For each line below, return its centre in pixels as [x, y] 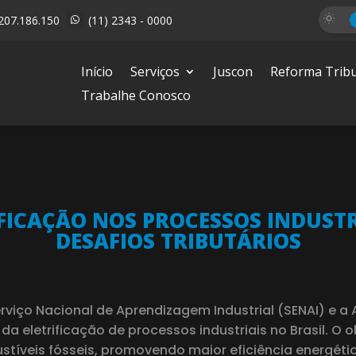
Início [97, 72]
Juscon [233, 72]
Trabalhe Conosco [136, 96]
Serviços [155, 72]
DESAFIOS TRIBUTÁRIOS [178, 241]
